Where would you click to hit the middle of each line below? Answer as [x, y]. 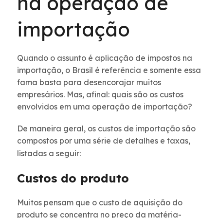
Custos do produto [73, 178]
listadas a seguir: [49, 154]
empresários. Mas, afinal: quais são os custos [100, 95]
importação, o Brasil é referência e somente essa [109, 70]
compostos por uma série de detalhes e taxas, [104, 141]
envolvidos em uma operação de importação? [105, 107]
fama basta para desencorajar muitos [89, 82]
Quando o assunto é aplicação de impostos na [105, 58]
